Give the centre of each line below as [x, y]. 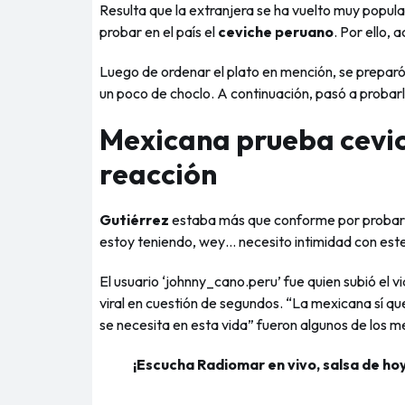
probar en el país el [159, 32]
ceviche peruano [276, 32]
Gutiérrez [134, 220]
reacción [158, 174]
